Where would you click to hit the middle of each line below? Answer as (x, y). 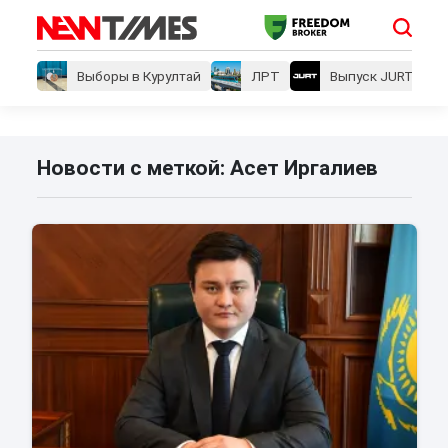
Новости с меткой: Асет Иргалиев (207, 168)
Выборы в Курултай (138, 76)
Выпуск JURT (371, 76)
